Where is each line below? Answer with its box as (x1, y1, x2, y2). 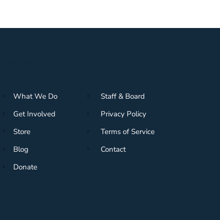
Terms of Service (100, 126, 155, 137)
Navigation (2, 56, 46, 67)
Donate (13, 162, 37, 172)
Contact (100, 144, 126, 154)
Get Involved (13, 109, 55, 119)
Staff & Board (100, 91, 145, 101)
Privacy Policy (100, 109, 146, 119)
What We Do (13, 91, 57, 101)
